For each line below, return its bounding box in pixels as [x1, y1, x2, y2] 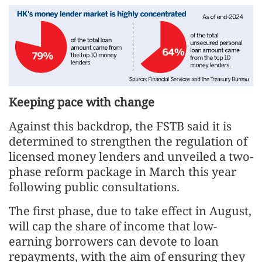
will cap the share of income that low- [9, 218, 217, 234]
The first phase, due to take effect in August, [9, 202, 251, 219]
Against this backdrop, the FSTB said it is [9, 118, 232, 134]
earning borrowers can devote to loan [9, 233, 219, 249]
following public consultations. [9, 178, 180, 195]
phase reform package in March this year [9, 163, 236, 180]
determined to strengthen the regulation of [9, 133, 247, 149]
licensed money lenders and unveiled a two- [9, 148, 253, 164]
